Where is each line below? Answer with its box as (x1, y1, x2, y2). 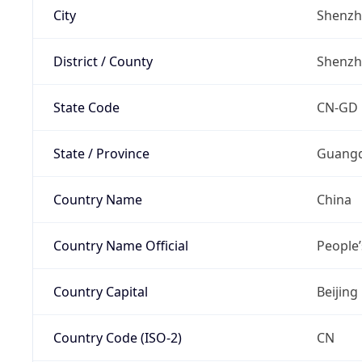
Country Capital (53, 282, 148, 301)
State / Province (53, 144, 149, 162)
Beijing (316, 282, 358, 301)
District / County (53, 52, 153, 70)
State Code (53, 98, 120, 116)
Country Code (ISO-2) (53, 328, 182, 347)
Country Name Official (53, 236, 188, 255)
